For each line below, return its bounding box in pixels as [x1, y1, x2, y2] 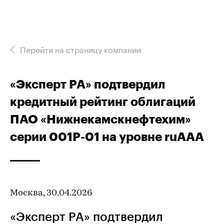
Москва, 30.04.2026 [10, 188, 92, 198]
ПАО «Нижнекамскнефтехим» [10, 111, 191, 126]
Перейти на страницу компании [20, 42, 141, 55]
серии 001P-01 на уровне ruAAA [10, 129, 204, 143]
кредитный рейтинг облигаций [10, 94, 195, 108]
